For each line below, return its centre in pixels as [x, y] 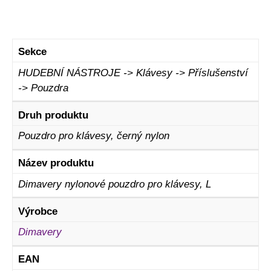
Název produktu [56, 163]
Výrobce [38, 211]
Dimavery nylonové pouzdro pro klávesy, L [114, 184]
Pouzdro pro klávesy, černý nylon [93, 136]
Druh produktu [53, 115]
